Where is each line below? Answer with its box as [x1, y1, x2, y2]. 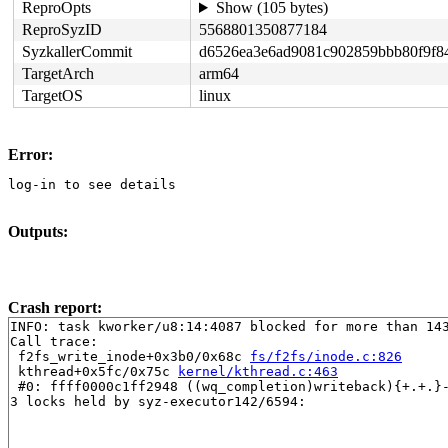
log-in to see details [8, 177, 176, 192]
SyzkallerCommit [22, 43, 132, 60]
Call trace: [10, 334, 98, 349]
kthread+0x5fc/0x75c [10, 364, 178, 379]
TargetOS [22, 87, 83, 104]
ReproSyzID [22, 21, 102, 38]
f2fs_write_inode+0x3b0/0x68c [10, 349, 250, 364]
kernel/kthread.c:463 [178, 364, 338, 379]
